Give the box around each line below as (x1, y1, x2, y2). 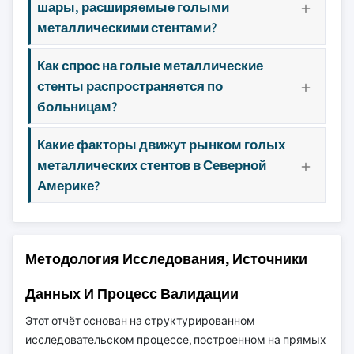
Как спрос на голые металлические (37, 56, 263, 74)
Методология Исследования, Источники (25, 250, 307, 268)
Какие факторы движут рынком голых (37, 135, 285, 153)
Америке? (37, 176, 100, 194)
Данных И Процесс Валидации (25, 284, 239, 303)
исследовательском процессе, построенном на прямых (25, 333, 326, 347)
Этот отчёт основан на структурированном (25, 314, 255, 328)
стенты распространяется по (37, 77, 223, 95)
